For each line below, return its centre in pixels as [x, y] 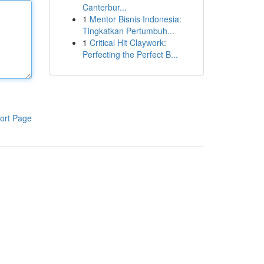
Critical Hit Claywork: [128, 42]
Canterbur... [104, 7]
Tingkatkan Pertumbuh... [128, 31]
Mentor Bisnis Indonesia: [135, 19]
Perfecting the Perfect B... [130, 54]
